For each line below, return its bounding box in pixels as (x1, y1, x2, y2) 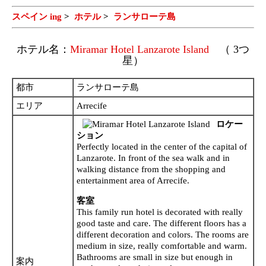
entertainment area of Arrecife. (77, 175, 189, 185)
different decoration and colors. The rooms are (77, 229, 249, 239)
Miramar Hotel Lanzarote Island (70, 43, 209, 55)
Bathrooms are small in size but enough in (77, 252, 233, 262)
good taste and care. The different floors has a (77, 218, 246, 228)
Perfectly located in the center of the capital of (77, 141, 247, 151)
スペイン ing (12, 12, 62, 22)
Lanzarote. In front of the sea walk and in (77, 153, 230, 163)
